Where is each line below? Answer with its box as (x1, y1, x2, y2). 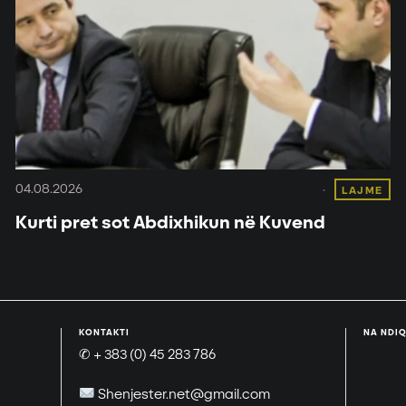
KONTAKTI (79, 326, 130, 338)
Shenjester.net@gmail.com (94, 385, 270, 403)
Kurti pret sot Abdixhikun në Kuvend (15, 211, 326, 234)
